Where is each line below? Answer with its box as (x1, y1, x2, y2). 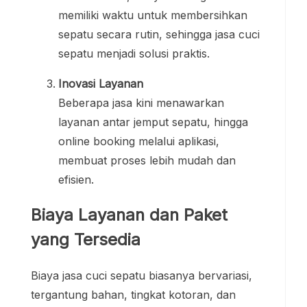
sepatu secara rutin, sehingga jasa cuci (58, 27, 260, 42)
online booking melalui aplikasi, (58, 134, 219, 149)
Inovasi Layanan (58, 77, 143, 91)
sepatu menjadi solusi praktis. (58, 47, 210, 61)
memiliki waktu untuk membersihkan (58, 8, 247, 23)
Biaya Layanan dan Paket (31, 205, 228, 225)
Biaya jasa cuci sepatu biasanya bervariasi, (31, 268, 252, 282)
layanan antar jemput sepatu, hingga (58, 115, 248, 130)
